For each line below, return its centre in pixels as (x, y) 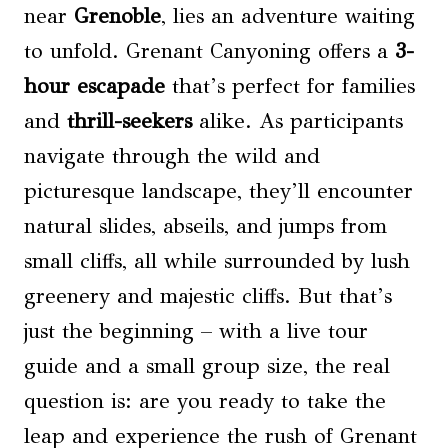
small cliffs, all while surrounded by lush (217, 261)
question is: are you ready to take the (205, 401)
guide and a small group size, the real (207, 366)
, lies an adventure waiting (288, 16)
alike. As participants (297, 121)
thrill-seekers (129, 121)
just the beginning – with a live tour (196, 331)
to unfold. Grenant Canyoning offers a (209, 51)
